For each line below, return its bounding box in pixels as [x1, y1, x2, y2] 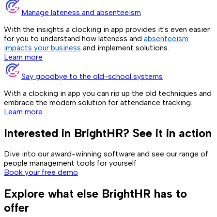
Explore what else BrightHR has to [4, 186, 187, 201]
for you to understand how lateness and [4, 33, 144, 43]
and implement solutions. [81, 43, 169, 52]
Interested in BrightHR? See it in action [4, 125, 212, 140]
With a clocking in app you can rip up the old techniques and [4, 88, 212, 98]
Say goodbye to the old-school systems [21, 71, 163, 81]
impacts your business [4, 43, 81, 52]
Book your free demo [4, 168, 78, 177]
